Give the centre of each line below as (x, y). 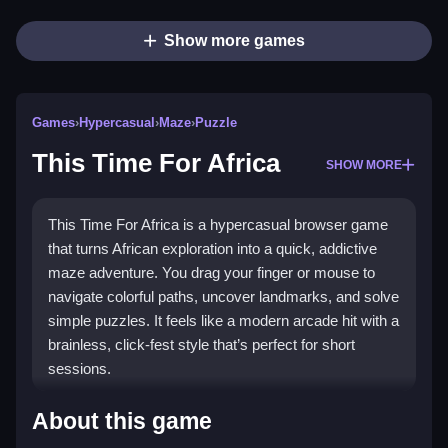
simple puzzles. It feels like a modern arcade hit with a (223, 321)
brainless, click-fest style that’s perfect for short (201, 345)
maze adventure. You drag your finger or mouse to (211, 273)
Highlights (97, 410)
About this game (122, 421)
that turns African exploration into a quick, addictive (212, 249)
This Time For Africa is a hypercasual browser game (218, 225)
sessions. (79, 369)
